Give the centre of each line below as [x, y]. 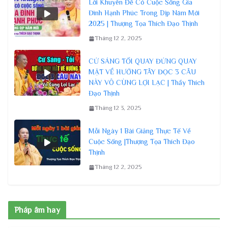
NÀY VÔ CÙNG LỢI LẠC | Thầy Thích [147, 83]
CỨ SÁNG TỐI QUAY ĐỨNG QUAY [143, 61]
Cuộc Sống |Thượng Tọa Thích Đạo [142, 142]
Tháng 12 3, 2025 [118, 108]
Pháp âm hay [37, 210]
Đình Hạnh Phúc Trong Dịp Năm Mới [144, 13]
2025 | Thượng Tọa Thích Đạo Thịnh [143, 24]
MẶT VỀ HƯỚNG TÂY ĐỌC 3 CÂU [142, 72]
